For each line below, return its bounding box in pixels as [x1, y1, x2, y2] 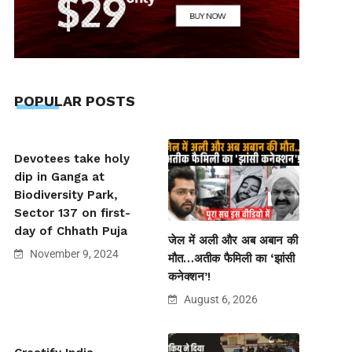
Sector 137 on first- [13, 205, 130, 220]
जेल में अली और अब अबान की [168, 233, 299, 247]
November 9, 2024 [27, 247, 119, 260]
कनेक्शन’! [168, 269, 211, 284]
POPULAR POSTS [13, 92, 135, 109]
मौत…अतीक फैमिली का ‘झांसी [168, 251, 295, 266]
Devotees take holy [13, 151, 130, 166]
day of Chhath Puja [13, 223, 127, 238]
